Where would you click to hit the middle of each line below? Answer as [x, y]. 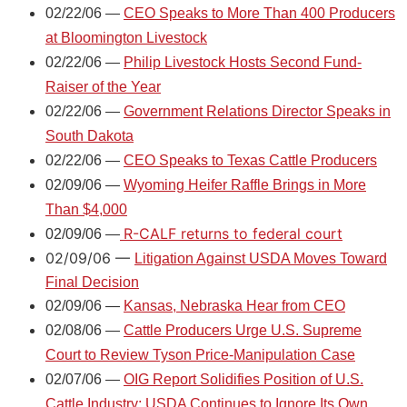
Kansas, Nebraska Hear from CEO [234, 305]
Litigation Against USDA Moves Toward [261, 258]
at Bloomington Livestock [126, 37]
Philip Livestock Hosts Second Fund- [243, 62]
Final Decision [92, 282]
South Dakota [89, 135]
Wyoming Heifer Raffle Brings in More [245, 184]
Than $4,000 [86, 209]
